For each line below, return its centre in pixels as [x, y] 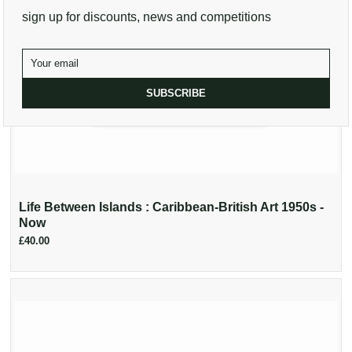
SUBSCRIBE [176, 93]
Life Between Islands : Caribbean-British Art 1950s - [172, 207]
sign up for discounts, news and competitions [146, 16]
